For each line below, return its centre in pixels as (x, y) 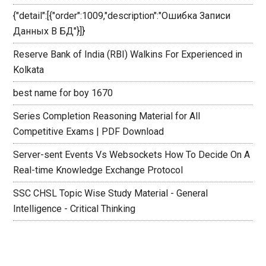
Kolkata (29, 70)
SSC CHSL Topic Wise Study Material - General (111, 193)
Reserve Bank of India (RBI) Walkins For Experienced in (128, 54)
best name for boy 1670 (63, 93)
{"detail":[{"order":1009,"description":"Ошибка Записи (122, 16)
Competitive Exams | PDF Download (89, 132)
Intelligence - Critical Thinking (75, 209)
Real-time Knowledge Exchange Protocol (98, 170)
